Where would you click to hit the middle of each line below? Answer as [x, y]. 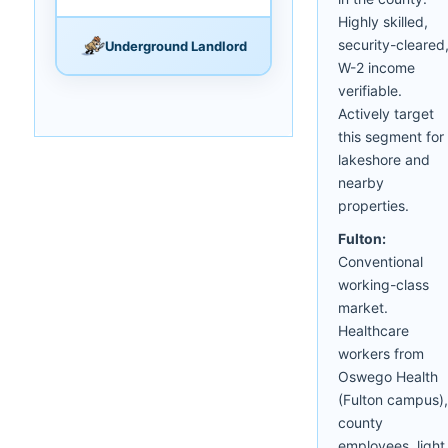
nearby [361, 182]
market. [363, 307]
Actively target [386, 113]
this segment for [391, 136]
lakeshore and [384, 159]
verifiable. [370, 90]
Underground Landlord [175, 45]
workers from [381, 353]
